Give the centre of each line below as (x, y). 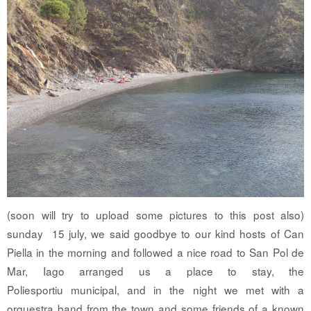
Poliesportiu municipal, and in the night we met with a (155, 290)
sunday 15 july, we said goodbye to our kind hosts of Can (155, 234)
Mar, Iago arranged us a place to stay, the (155, 271)
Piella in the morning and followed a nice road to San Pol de (155, 252)
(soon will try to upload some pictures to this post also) (155, 215)
